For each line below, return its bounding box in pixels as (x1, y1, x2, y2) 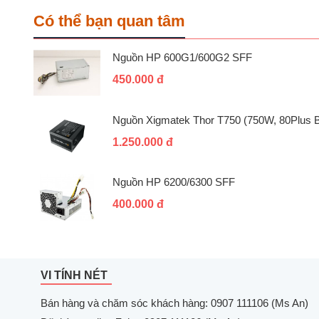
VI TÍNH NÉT (41, 268, 108, 281)
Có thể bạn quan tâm (33, 12, 185, 31)
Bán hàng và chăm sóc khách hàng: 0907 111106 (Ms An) (41, 296, 308, 309)
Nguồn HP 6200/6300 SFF (113, 176, 236, 189)
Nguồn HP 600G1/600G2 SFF (113, 51, 253, 64)
